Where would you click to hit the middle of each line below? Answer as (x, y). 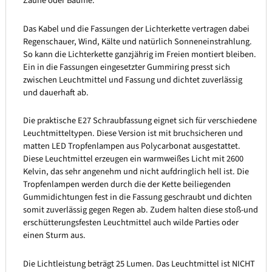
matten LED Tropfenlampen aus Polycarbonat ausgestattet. (131, 146)
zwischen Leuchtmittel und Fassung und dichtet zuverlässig (132, 80)
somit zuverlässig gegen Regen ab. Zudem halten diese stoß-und (140, 210)
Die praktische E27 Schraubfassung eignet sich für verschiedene (140, 121)
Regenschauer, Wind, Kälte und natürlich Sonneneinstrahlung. (137, 41)
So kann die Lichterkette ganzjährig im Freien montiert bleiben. (139, 54)
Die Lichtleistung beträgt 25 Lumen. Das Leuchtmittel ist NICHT (139, 263)
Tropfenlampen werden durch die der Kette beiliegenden (127, 185)
